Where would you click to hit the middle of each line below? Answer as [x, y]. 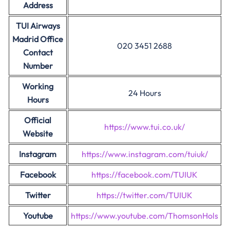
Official [38, 120]
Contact [38, 52]
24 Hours [145, 93]
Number [38, 66]
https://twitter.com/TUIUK [145, 195]
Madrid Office [38, 39]
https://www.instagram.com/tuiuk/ [145, 154]
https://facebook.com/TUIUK [145, 175]
